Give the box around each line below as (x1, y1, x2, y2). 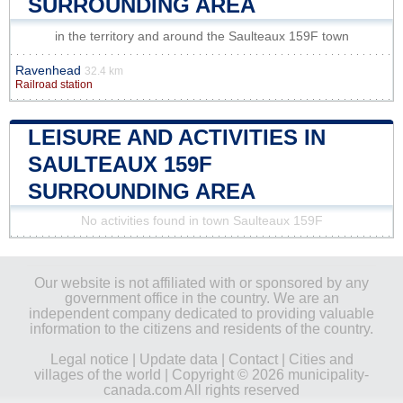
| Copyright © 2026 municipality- (161, 366, 369, 382)
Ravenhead (15, 63, 81, 77)
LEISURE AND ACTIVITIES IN (28, 124, 326, 149)
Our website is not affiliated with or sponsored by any (34, 274, 369, 291)
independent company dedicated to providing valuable (29, 305, 374, 321)
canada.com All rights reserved (103, 381, 300, 398)
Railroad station (15, 78, 93, 90)
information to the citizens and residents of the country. (30, 320, 373, 336)
